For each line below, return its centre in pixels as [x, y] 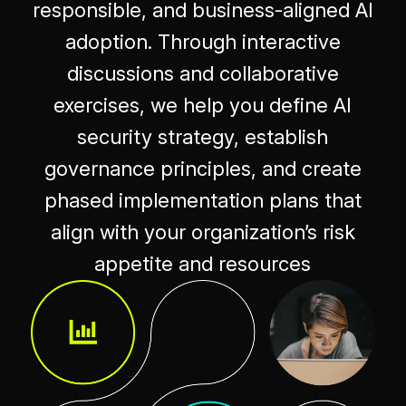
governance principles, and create [203, 169]
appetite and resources [203, 264]
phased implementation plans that [203, 201]
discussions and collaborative [203, 74]
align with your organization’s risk [203, 232]
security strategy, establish [203, 137]
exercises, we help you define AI [203, 106]
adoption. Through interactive [203, 42]
